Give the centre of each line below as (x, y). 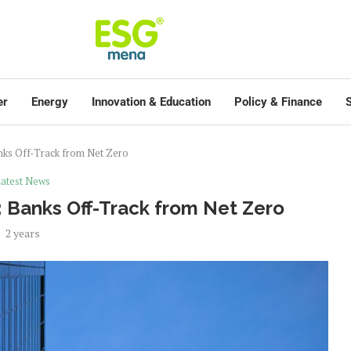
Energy (50, 102)
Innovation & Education (151, 102)
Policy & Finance (278, 102)
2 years (22, 233)
